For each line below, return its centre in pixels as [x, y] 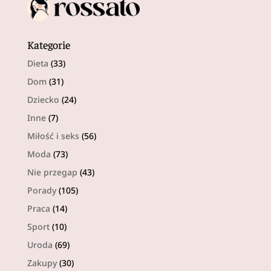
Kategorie [48, 44]
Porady [41, 190]
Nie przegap [52, 172]
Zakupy [42, 263]
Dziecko [43, 99]
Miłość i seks [53, 135]
